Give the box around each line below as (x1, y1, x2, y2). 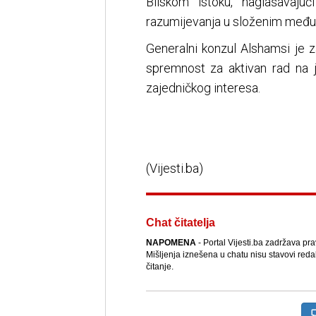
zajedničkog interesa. (145, 80, 260, 96)
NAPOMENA (145, 238, 196, 248)
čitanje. (145, 262, 174, 272)
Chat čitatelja (145, 217, 215, 229)
